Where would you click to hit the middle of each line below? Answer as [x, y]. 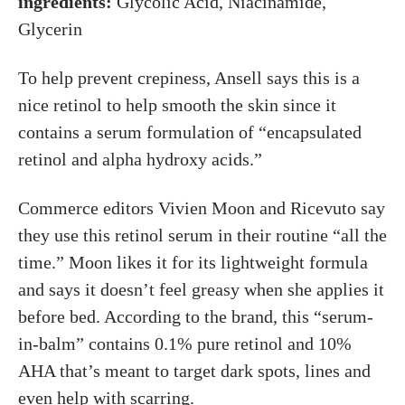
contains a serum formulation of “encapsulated [190, 132]
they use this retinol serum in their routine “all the [202, 235]
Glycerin [50, 29]
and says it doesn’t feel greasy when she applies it [201, 290]
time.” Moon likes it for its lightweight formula [193, 263]
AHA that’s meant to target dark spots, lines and [194, 371]
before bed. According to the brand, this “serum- [196, 317]
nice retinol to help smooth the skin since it [177, 105]
